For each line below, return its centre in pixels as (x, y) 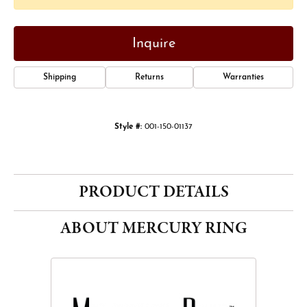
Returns (149, 77)
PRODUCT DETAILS (153, 192)
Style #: (128, 127)
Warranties (243, 77)
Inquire (153, 44)
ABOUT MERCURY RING (153, 229)
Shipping (60, 77)
